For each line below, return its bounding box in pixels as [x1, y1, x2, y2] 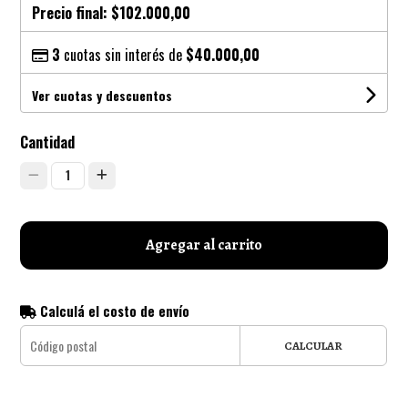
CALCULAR [283, 337, 342, 353]
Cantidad [20, 130, 76, 153]
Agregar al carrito [146, 234, 262, 255]
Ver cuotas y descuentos [32, 85, 173, 105]
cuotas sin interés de [60, 43, 187, 66]
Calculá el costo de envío [36, 301, 190, 321]
